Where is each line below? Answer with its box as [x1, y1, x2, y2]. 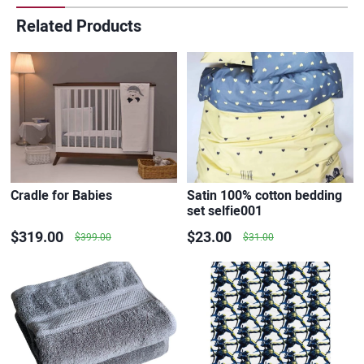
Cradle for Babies [11, 188, 112, 204]
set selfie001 [187, 203, 262, 219]
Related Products [16, 16, 141, 37]
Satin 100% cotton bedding [187, 188, 342, 204]
